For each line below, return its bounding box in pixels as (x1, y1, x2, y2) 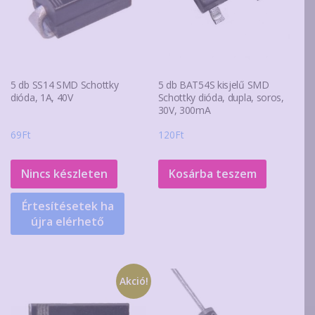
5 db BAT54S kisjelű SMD (157, 77, 269, 91)
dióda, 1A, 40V (11, 90, 73, 104)
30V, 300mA (157, 103, 211, 117)
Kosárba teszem (167, 165, 257, 181)
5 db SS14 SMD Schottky (11, 77, 119, 91)
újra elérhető (31, 213, 104, 229)
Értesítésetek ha (21, 198, 114, 214)
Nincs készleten (20, 165, 108, 181)
